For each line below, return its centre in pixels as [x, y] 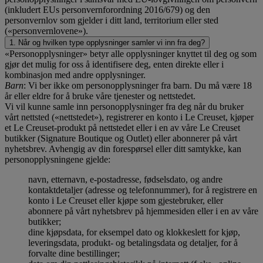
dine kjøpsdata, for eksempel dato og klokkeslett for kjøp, [134, 232]
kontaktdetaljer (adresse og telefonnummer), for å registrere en [143, 190]
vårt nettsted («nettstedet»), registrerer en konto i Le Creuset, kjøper [129, 117]
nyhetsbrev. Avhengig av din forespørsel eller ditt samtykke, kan [123, 149]
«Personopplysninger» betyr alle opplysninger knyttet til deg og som [131, 53]
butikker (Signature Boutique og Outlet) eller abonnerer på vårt [121, 138]
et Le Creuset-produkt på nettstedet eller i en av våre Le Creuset [122, 127]
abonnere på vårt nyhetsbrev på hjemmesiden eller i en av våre [143, 211]
